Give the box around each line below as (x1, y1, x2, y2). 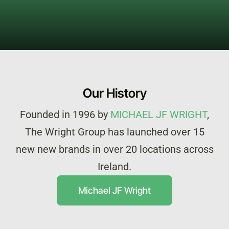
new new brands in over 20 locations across (15, 143, 214, 156)
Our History (82, 85, 147, 101)
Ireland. (98, 161, 131, 173)
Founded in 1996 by (20, 108, 110, 121)
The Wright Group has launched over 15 (25, 126, 204, 139)
